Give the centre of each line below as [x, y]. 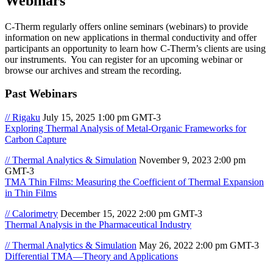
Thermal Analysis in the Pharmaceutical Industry [98, 225]
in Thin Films [31, 193]
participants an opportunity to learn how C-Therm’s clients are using [135, 48]
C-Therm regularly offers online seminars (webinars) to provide [126, 26]
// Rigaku [23, 118]
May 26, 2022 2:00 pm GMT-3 [199, 246]
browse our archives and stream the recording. [93, 70]
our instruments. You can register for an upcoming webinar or [124, 59]
